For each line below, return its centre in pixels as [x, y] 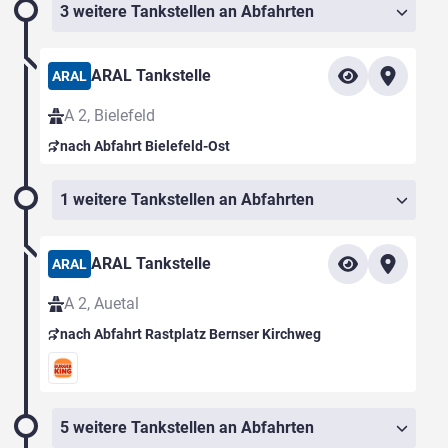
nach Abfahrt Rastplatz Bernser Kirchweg [190, 334]
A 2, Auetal [101, 304]
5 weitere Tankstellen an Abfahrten [187, 428]
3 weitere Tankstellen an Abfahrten [187, 12]
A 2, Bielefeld [109, 116]
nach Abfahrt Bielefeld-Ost [145, 146]
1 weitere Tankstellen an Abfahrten [187, 200]
